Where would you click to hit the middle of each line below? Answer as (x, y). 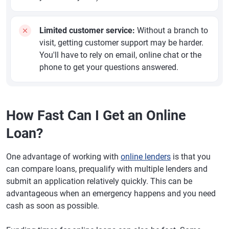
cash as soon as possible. (53, 206)
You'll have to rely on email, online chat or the (120, 55)
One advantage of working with (63, 157)
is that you (191, 157)
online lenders (146, 157)
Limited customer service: (87, 31)
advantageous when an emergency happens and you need (111, 194)
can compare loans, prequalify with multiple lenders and (107, 169)
